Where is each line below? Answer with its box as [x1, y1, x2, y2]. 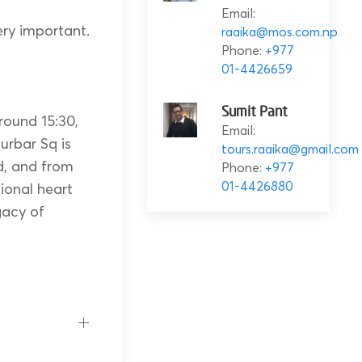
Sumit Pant [221, 104, 288, 120]
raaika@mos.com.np [221, 23, 338, 40]
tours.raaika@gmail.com [221, 141, 359, 158]
